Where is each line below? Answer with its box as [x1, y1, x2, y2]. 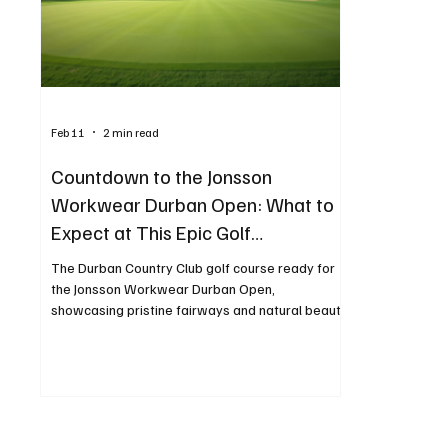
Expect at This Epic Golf [51, 219, 252, 246]
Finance [196, 53, 249, 70]
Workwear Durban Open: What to [51, 191, 335, 218]
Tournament [51, 247, 157, 274]
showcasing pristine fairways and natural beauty [51, 301, 349, 319]
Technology [80, 53, 157, 70]
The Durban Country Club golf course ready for [51, 259, 336, 277]
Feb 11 [51, 124, 86, 140]
